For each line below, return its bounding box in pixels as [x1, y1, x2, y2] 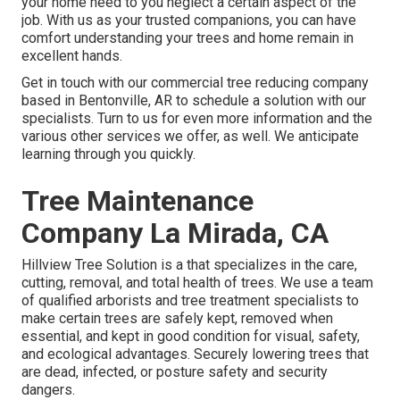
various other [21, 128, 106, 146]
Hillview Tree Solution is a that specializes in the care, [21, 256, 357, 274]
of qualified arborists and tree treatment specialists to [21, 292, 359, 310]
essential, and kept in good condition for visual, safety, [21, 328, 360, 346]
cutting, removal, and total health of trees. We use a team [21, 274, 373, 292]
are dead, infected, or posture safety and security [21, 363, 328, 381]
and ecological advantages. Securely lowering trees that [21, 346, 369, 363]
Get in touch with [21, 74, 124, 92]
